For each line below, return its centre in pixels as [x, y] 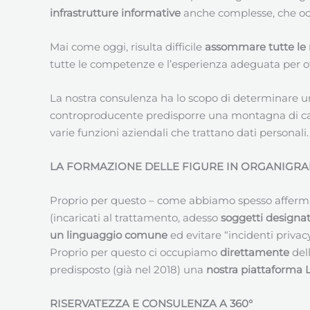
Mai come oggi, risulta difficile [127, 46]
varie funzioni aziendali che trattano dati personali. [179, 132]
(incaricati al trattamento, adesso [135, 217]
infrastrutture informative [115, 12]
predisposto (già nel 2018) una [128, 269]
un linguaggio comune [109, 235]
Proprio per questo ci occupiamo [135, 252]
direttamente [256, 252]
